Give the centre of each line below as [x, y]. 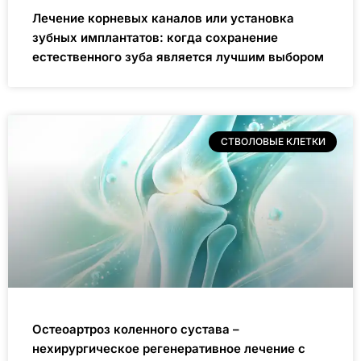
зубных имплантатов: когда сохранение [155, 37]
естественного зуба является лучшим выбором [178, 56]
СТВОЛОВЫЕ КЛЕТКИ [273, 141]
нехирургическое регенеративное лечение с [169, 348]
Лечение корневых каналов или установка [163, 18]
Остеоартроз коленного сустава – [136, 329]
